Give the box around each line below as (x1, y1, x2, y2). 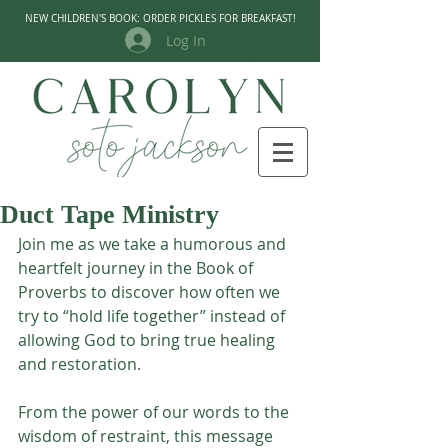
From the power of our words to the (18, 401, 293, 423)
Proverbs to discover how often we (18, 281, 284, 303)
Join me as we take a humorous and (18, 233, 290, 255)
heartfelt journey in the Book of (18, 257, 257, 279)
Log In (165, 30, 206, 50)
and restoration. (18, 353, 145, 375)
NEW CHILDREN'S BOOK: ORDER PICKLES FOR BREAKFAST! (24, 12, 296, 25)
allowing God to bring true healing (18, 329, 279, 351)
